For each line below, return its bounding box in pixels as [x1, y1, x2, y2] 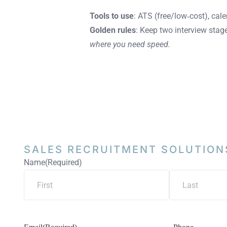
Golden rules [90, 25, 136, 35]
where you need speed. [90, 40, 171, 49]
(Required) [45, 158, 83, 168]
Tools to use [90, 11, 134, 21]
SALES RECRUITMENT [24, 143, 158, 156]
